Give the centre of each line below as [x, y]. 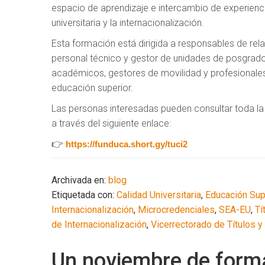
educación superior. [92, 88]
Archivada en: [80, 180]
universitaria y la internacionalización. [128, 22]
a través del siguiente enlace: [111, 123]
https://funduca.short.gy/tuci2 [127, 144]
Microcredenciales [176, 209]
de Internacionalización [99, 224]
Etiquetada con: [84, 195]
